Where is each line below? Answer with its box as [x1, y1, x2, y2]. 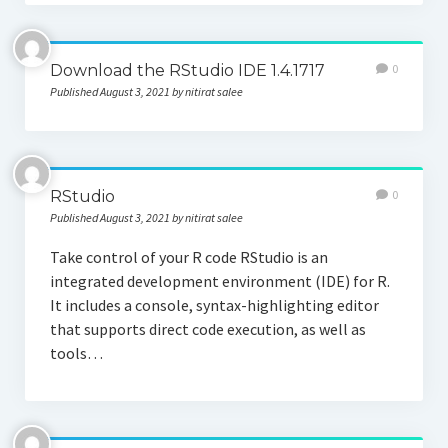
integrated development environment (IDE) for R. [49, 271, 390, 292]
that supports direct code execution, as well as [49, 319, 366, 340]
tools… [49, 343, 103, 364]
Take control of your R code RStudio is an [49, 247, 328, 268]
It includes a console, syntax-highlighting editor [49, 295, 379, 316]
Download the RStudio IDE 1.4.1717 [49, 61, 325, 81]
